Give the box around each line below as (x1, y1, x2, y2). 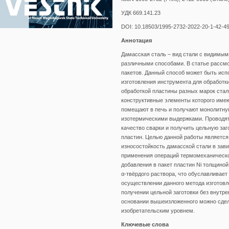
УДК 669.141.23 (121, 10, 161, 16)
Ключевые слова (121, 221, 169, 227)
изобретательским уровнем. (121, 208, 195, 214)
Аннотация (121, 37, 152, 43)
